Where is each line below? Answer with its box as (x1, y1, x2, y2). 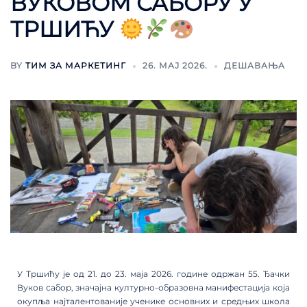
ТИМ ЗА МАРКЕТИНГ (25, 60, 126, 71)
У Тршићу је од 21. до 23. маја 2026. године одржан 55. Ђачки (17, 268, 290, 279)
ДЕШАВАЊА (224, 60, 285, 71)
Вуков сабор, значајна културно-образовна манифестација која (17, 282, 290, 293)
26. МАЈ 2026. (143, 60, 208, 71)
